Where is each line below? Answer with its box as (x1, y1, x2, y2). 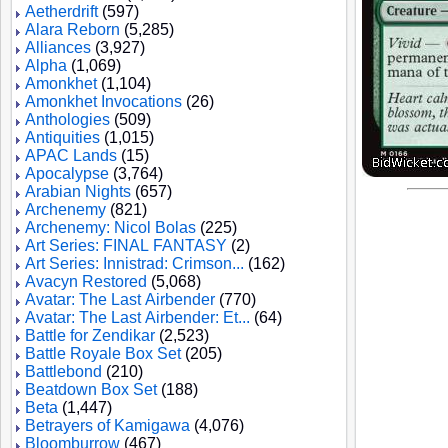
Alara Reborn (25, 21, 120, 38)
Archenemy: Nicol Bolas (25, 219, 196, 236)
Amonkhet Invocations (25, 93, 182, 110)
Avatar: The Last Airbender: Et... (25, 309, 250, 326)
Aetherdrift (25, 3, 98, 20)
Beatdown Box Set (25, 381, 157, 398)
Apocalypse (25, 165, 109, 182)
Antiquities (25, 129, 100, 146)
